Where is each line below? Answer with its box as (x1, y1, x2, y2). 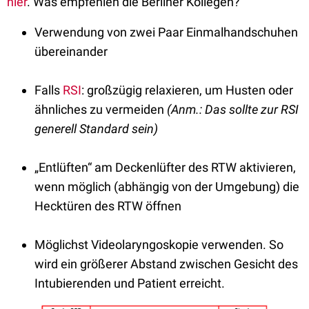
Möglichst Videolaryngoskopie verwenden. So (34, 237, 283, 252)
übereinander (34, 44, 108, 59)
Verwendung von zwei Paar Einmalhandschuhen (34, 25, 298, 40)
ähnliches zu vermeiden (34, 102, 167, 117)
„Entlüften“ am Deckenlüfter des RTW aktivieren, (34, 160, 296, 175)
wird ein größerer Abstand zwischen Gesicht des (34, 257, 298, 272)
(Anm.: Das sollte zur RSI (167, 102, 299, 117)
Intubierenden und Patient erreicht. (34, 276, 225, 291)
